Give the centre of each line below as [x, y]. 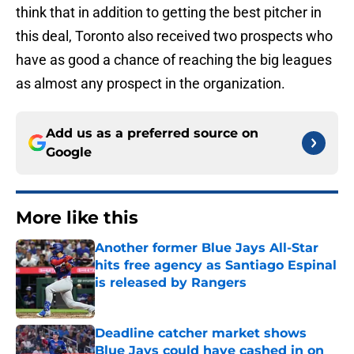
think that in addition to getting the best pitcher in [169, 13]
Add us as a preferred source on [152, 134]
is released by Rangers [171, 283]
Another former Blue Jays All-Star [207, 248]
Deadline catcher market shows [201, 333]
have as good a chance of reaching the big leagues [174, 60]
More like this [77, 218]
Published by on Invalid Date [163, 298]
